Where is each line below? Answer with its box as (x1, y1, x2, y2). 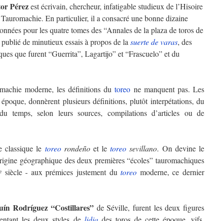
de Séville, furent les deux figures (93, 202, 205, 213)
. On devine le (157, 143, 204, 153)
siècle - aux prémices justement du (1, 167, 121, 177)
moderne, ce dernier (137, 167, 205, 177)
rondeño (61, 143, 90, 153)
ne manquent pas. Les (130, 84, 205, 94)
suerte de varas (130, 37, 178, 47)
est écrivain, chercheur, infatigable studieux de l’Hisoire (29, 1, 203, 11)
